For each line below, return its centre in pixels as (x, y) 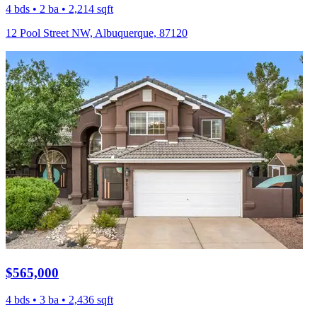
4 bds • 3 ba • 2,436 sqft (59, 300)
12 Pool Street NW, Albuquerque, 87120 (97, 33)
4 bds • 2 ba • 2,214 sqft (59, 8)
